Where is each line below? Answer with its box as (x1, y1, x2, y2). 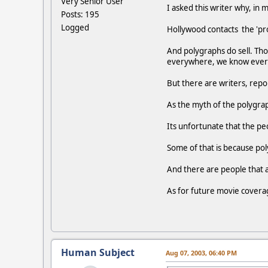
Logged (61, 22, 89, 33)
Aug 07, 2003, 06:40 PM (166, 248, 237, 257)
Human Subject (61, 245, 135, 259)
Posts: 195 (61, 8, 99, 20)
